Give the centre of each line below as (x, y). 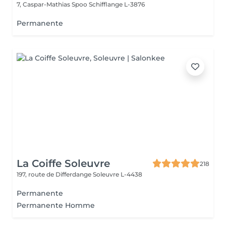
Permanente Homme (56, 205)
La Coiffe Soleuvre (63, 163)
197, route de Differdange (55, 174)
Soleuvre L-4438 (118, 174)
